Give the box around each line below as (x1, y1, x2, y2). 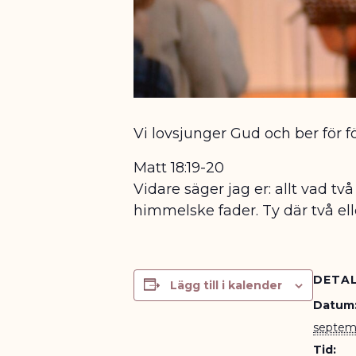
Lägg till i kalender (170, 277, 282, 292)
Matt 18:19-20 (133, 158, 224, 176)
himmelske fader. (133, 201, 262, 219)
